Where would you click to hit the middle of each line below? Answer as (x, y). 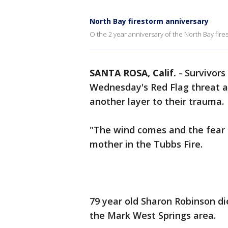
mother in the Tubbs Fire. (146, 144)
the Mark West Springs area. (154, 215)
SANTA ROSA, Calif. (133, 73)
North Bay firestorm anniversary (149, 21)
